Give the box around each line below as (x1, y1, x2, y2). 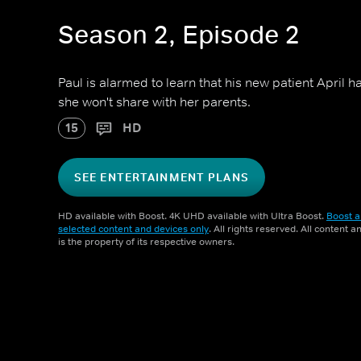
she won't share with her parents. (58, 93, 251, 110)
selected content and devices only (58, 222, 209, 235)
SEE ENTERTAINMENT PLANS (74, 170, 249, 185)
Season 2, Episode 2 (58, 19, 300, 52)
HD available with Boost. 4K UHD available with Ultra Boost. (58, 210, 326, 222)
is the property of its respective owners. (58, 235, 234, 248)
